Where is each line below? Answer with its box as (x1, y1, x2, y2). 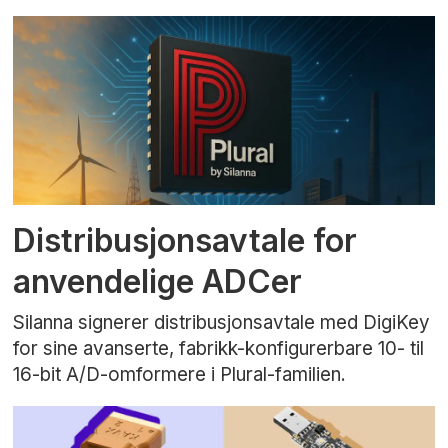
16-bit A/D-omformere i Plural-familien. (13, 363, 347, 387)
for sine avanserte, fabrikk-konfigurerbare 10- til (13, 337, 425, 361)
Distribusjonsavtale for (13, 220, 358, 260)
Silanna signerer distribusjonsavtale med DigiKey (13, 311, 431, 335)
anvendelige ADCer (13, 261, 303, 301)
